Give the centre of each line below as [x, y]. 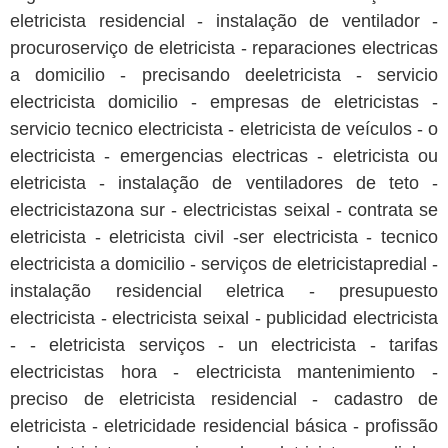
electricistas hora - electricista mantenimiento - [224, 372]
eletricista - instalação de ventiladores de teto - [224, 183]
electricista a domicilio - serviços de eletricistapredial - [224, 264]
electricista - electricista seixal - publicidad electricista [224, 318]
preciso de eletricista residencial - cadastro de [224, 399]
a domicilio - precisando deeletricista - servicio [224, 75]
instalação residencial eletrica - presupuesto [224, 291]
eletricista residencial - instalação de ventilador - [224, 21]
